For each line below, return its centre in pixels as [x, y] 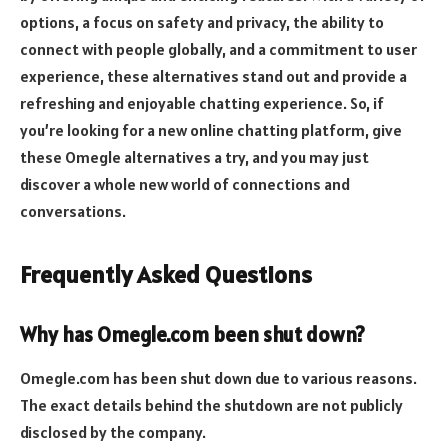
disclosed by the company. [113, 432]
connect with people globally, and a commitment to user [218, 49]
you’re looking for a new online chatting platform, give [211, 130]
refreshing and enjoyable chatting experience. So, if [202, 103]
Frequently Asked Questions [166, 275]
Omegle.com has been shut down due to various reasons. [218, 378]
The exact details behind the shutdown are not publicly [211, 405]
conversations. [73, 211]
